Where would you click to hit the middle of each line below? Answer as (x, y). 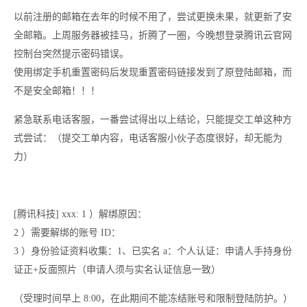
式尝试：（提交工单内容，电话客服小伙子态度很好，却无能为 (148, 138)
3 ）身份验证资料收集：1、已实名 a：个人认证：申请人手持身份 (153, 251)
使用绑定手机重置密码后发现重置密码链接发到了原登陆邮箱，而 (153, 72)
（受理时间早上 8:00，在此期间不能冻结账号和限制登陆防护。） (153, 298)
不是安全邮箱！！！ (57, 91)
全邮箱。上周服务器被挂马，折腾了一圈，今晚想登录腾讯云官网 (153, 35)
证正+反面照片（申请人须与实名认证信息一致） (119, 270)
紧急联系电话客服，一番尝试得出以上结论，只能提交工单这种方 (153, 120)
